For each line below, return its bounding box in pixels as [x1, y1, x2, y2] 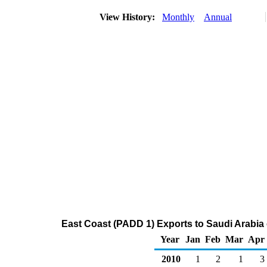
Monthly [162, 12, 194, 22]
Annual [204, 12, 232, 22]
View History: [97, 12, 160, 22]
